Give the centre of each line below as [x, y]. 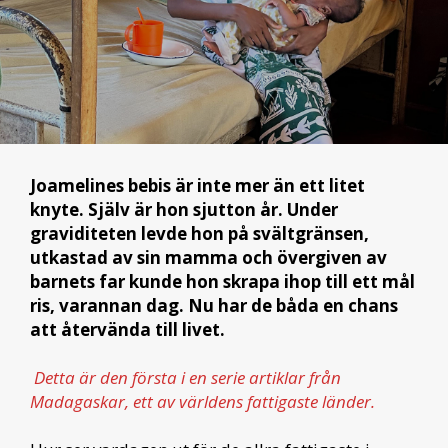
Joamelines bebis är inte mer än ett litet [197, 185]
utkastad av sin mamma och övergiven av [208, 257]
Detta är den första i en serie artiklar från [188, 377]
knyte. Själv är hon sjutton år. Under [184, 209]
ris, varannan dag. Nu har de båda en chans [214, 305]
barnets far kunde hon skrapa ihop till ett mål [222, 281]
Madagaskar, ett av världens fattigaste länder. [202, 401]
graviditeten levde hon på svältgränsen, [199, 233]
